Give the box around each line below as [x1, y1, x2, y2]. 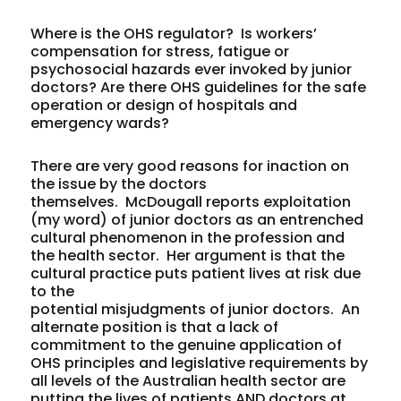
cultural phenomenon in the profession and [30, 226, 346, 248]
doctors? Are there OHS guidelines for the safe [30, 76, 367, 98]
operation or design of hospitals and [30, 94, 298, 115]
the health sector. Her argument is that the [30, 244, 346, 266]
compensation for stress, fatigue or [30, 40, 290, 62]
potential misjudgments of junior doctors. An [30, 298, 361, 320]
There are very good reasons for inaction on [30, 155, 350, 176]
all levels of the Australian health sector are [30, 370, 346, 391]
